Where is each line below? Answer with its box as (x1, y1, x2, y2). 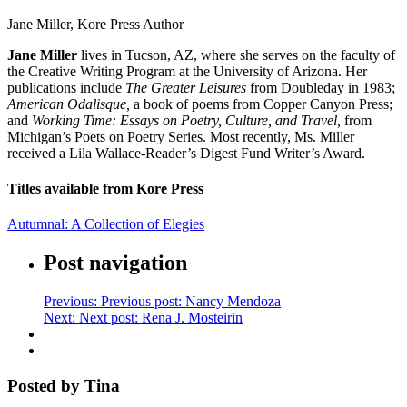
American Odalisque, (7, 95, 130, 112)
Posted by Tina (7, 375, 120, 395)
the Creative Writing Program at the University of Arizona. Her (7, 63, 367, 79)
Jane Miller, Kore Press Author (7, 15, 184, 32)
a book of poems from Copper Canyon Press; (130, 95, 392, 112)
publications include (7, 79, 125, 95)
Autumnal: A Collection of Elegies (7, 216, 204, 233)
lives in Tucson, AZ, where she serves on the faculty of (77, 46, 395, 63)
